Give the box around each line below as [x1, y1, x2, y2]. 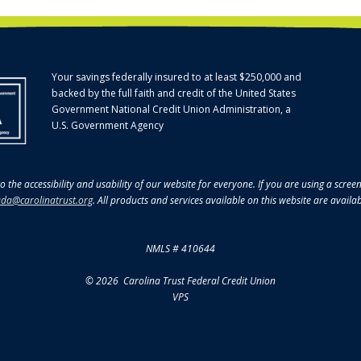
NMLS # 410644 [146, 241, 215, 255]
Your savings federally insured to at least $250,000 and [52, 69, 301, 84]
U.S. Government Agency [52, 118, 164, 132]
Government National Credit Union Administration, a [52, 102, 291, 116]
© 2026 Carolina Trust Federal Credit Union [85, 273, 276, 288]
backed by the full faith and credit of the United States [52, 85, 296, 100]
